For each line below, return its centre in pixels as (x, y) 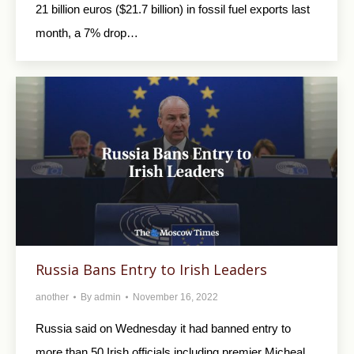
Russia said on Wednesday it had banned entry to (163, 328)
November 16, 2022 (175, 297)
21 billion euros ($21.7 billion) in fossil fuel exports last (173, 9)
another (52, 297)
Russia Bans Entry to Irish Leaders (151, 269)
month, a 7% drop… (87, 32)
